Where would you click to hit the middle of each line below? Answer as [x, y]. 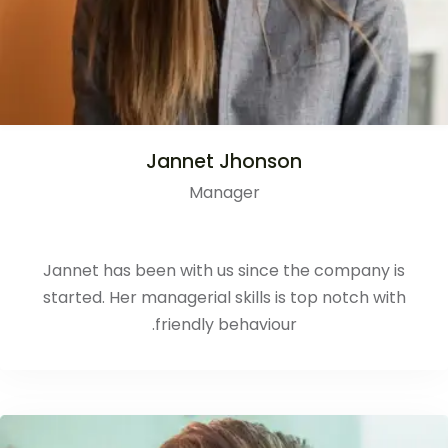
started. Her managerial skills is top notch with [224, 297]
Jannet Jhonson [224, 161]
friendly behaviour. [225, 324]
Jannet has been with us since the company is [224, 270]
